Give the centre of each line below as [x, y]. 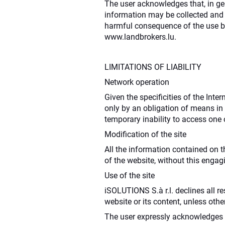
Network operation [137, 82]
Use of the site [130, 175]
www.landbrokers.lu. [140, 37]
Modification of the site [145, 134]
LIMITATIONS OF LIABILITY [153, 67]
